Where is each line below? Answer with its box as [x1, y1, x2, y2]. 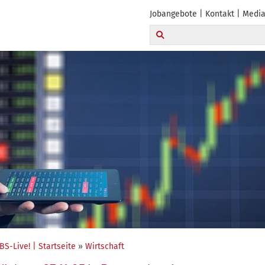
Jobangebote [150, 9, 197, 19]
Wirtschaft [85, 241, 124, 251]
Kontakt [205, 9, 234, 19]
